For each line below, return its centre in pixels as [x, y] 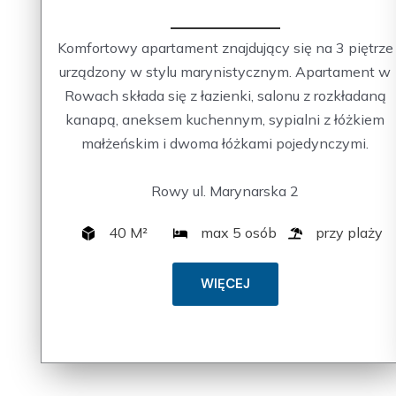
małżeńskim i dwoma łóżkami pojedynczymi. [225, 144]
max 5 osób [239, 233]
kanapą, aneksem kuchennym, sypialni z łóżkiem [225, 120]
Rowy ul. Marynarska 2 [225, 191]
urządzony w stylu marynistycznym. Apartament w [225, 72]
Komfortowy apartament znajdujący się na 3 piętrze [225, 48]
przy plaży [350, 233]
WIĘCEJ [225, 284]
